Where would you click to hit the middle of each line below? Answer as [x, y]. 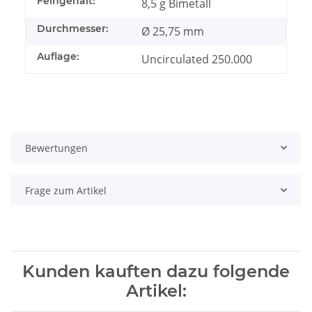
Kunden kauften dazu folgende [156, 271]
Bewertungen [56, 148]
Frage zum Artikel [66, 190]
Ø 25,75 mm [173, 31]
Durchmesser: [72, 28]
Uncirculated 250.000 [197, 59]
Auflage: [58, 56]
